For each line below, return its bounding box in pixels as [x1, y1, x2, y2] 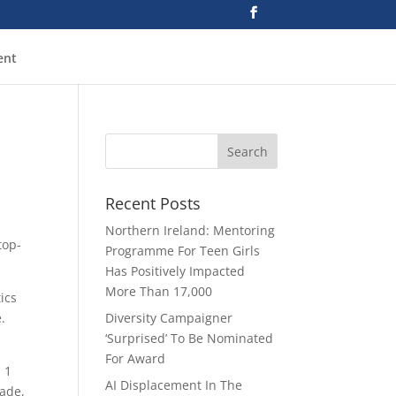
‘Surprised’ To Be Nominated [105, 330, 274, 346]
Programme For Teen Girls [105, 242, 261, 259]
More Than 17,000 [105, 283, 213, 300]
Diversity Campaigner [105, 309, 233, 326]
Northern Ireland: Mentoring [105, 222, 276, 239]
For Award [105, 350, 166, 367]
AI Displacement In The [105, 377, 243, 393]
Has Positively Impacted [105, 263, 246, 279]
